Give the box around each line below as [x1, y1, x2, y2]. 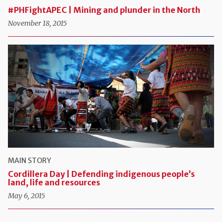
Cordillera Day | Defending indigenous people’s [8, 169, 195, 179]
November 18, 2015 [8, 19, 67, 28]
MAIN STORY [8, 156, 51, 166]
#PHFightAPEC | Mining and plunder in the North [8, 5, 200, 15]
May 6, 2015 [8, 191, 45, 201]
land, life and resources [8, 177, 100, 188]
